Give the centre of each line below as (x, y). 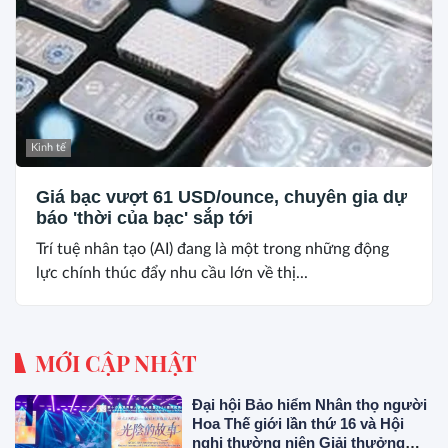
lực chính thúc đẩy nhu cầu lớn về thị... (172, 272)
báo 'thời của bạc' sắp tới (144, 217)
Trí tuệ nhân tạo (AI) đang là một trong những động (212, 248)
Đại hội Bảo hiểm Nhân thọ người (310, 404)
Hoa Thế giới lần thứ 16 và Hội (298, 423)
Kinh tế (48, 147)
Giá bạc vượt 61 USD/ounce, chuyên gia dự (221, 196)
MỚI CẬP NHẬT (116, 362)
